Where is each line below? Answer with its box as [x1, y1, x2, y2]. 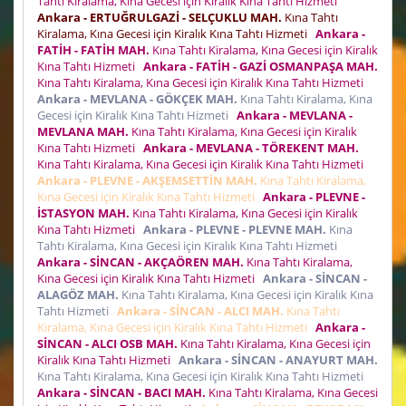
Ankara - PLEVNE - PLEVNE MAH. [143, 220, 326, 237]
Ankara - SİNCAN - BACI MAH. [37, 383, 206, 401]
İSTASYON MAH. [37, 204, 130, 221]
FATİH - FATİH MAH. [37, 41, 150, 58]
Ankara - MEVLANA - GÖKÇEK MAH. [37, 90, 237, 107]
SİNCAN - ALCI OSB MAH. [37, 334, 178, 352]
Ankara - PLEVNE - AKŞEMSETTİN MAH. [37, 171, 257, 188]
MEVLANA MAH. [37, 122, 129, 140]
